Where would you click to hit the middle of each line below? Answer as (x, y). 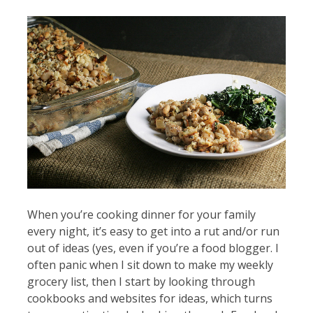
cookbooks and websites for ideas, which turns (150, 298)
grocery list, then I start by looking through (141, 281)
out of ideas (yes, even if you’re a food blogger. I (153, 248)
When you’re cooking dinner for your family (141, 214)
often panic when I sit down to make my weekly (150, 264)
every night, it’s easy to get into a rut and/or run (153, 231)
